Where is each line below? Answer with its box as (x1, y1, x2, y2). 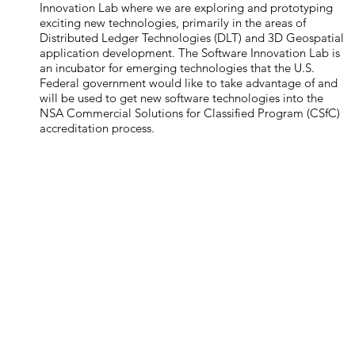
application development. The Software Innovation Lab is (40, 45, 341, 60)
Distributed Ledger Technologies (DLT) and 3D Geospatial (40, 30, 345, 45)
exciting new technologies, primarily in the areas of (40, 15, 307, 30)
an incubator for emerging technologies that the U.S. (40, 60, 315, 75)
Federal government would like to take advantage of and (40, 75, 338, 90)
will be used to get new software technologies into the (40, 90, 324, 105)
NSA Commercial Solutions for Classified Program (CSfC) (40, 105, 341, 120)
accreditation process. (40, 120, 155, 136)
